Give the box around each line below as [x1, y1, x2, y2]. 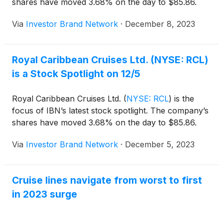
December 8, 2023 [125, 19, 195, 29]
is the [172, 94, 194, 104]
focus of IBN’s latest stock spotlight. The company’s [12, 106, 209, 115]
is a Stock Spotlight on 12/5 [12, 68, 140, 80]
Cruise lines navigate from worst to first [12, 174, 202, 186]
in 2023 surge [12, 188, 77, 200]
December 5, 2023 [125, 139, 195, 149]
